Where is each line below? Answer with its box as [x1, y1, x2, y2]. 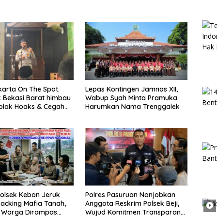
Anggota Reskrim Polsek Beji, [85, 199, 179, 208]
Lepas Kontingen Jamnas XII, [85, 84, 178, 93]
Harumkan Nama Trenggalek [85, 102, 180, 111]
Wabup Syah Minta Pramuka [85, 93, 177, 102]
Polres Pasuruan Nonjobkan [85, 190, 175, 199]
